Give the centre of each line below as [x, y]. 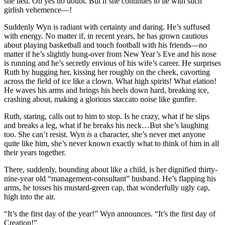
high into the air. [30, 196]
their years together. [35, 152]
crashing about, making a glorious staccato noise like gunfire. [100, 99]
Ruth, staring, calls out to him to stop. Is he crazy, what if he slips [107, 116]
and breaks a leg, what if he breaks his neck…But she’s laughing [106, 125]
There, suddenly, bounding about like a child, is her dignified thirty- [111, 169]
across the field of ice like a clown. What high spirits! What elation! [110, 81]
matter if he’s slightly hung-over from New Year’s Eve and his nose [110, 54]
